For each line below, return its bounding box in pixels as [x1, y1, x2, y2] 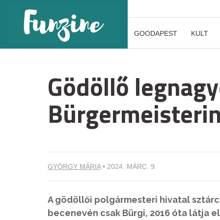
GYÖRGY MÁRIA [48, 163, 101, 170]
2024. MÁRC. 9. [107, 163, 157, 170]
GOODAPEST [134, 29, 177, 37]
